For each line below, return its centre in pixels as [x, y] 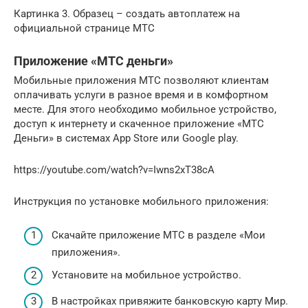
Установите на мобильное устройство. [146, 275]
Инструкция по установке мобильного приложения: [141, 202]
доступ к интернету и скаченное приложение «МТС [139, 124]
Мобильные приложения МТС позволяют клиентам [141, 81]
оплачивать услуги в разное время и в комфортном [141, 95]
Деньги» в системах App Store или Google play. [126, 139]
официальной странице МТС [84, 29]
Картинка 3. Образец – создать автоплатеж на [127, 14]
